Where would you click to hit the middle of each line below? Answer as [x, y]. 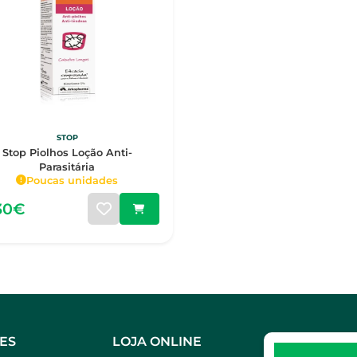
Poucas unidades [73, 180]
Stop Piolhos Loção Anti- [67, 153]
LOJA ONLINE [157, 341]
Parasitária [67, 167]
